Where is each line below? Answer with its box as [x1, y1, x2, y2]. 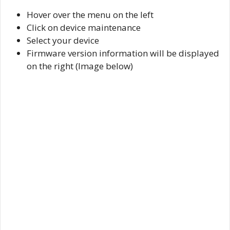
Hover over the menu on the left [27, 9, 154, 21]
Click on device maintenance [27, 22, 141, 34]
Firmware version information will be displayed [27, 47, 219, 60]
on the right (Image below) [27, 60, 133, 72]
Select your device [27, 34, 99, 47]
